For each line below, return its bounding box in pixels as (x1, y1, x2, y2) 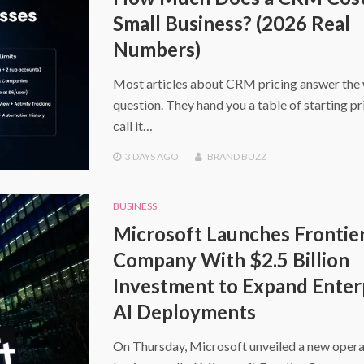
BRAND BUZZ (206, 149, 266, 162)
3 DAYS (124, 149, 155, 162)
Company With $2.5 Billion (112, 247, 349, 271)
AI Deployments (112, 299, 256, 323)
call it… (112, 117, 153, 133)
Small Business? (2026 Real (112, 11, 350, 35)
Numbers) (112, 37, 201, 61)
